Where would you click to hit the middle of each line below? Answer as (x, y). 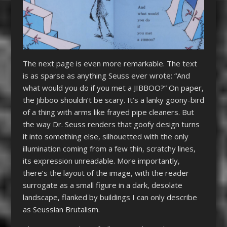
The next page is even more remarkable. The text (110, 63)
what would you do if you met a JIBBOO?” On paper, (113, 87)
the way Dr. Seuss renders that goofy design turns (111, 124)
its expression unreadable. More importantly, (101, 160)
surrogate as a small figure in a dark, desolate (102, 185)
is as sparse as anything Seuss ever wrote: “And (106, 75)
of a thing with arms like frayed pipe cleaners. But (108, 112)
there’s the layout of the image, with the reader (106, 173)
